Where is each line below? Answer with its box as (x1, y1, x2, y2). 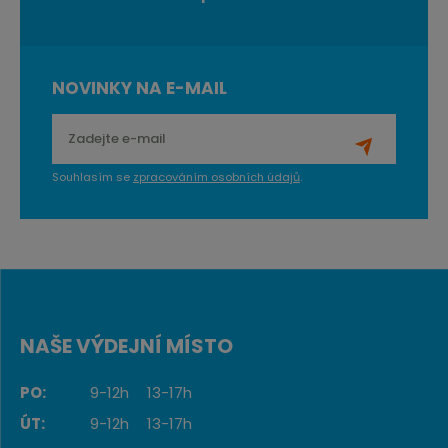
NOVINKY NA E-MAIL (52, 76, 227, 101)
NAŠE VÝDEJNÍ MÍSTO (20, 332, 233, 361)
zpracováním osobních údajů (133, 169, 300, 186)
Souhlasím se (52, 169, 133, 186)
